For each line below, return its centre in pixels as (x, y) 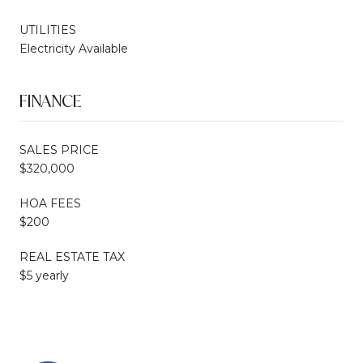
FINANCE (50, 100)
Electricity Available (74, 48)
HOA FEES (50, 203)
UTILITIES (48, 30)
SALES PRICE (59, 149)
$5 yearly (44, 275)
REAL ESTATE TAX (72, 256)
